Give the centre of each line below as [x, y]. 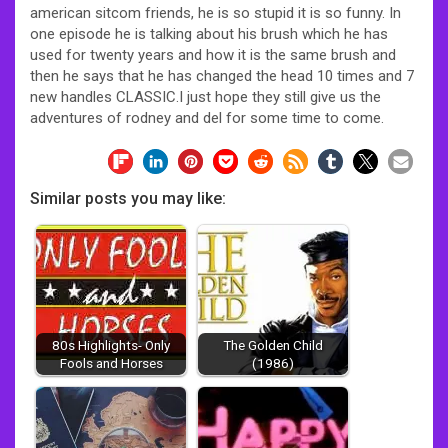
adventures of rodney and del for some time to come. [207, 117]
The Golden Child [273, 344]
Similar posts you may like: [128, 198]
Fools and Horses [111, 362]
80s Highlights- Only [111, 344]
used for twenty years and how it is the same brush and [213, 54]
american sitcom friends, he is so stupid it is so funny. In [215, 12]
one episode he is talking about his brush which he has [209, 33]
